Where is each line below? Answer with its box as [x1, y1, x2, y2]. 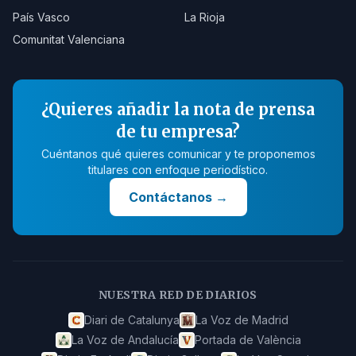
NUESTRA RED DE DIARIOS [99, 288, 257, 302]
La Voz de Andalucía [71, 333, 179, 346]
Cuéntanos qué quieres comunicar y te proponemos [41, 147, 315, 161]
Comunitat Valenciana [13, 33, 125, 46]
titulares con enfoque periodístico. [88, 163, 268, 176]
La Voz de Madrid [195, 313, 288, 327]
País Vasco [13, 10, 70, 24]
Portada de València [194, 333, 301, 346]
